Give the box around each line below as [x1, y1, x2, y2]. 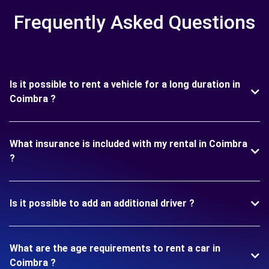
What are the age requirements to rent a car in [10, 243, 220, 255]
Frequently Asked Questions [14, 11, 255, 34]
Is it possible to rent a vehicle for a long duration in [10, 79, 240, 91]
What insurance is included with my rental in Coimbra [10, 138, 247, 150]
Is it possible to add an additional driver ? [10, 198, 195, 210]
